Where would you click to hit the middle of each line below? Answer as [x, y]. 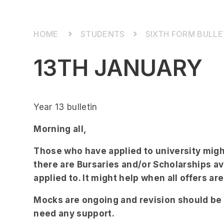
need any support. [75, 213]
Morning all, [60, 129]
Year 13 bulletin [65, 107]
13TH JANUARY [118, 68]
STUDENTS [102, 34]
